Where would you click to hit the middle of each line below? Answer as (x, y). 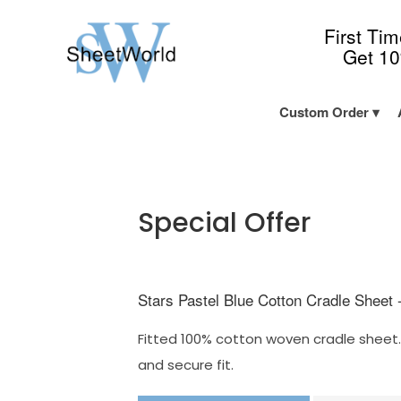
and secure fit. (186, 365)
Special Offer (225, 223)
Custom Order (324, 112)
